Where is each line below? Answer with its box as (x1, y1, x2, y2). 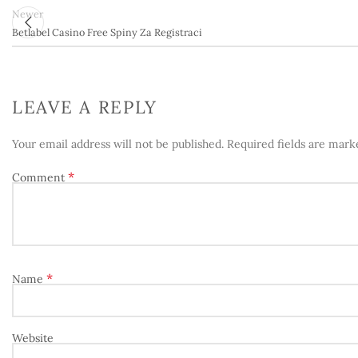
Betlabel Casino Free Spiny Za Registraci (12, 25, 202, 38)
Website (12, 331, 54, 345)
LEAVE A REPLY (12, 96, 158, 118)
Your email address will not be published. (12, 137, 224, 151)
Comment (12, 170, 68, 185)
